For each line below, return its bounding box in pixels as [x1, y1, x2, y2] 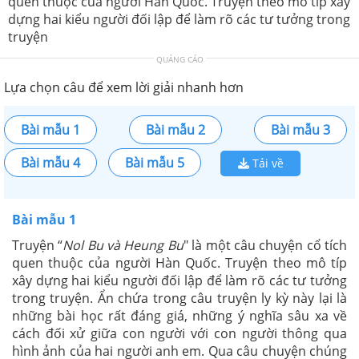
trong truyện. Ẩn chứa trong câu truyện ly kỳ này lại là [12, 288, 347, 307]
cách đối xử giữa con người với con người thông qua [12, 324, 347, 342]
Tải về [248, 155, 284, 171]
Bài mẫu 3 [271, 120, 330, 139]
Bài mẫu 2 [146, 120, 205, 139]
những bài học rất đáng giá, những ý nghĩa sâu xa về [12, 306, 347, 325]
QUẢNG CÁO [155, 53, 204, 65]
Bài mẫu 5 [125, 153, 184, 171]
